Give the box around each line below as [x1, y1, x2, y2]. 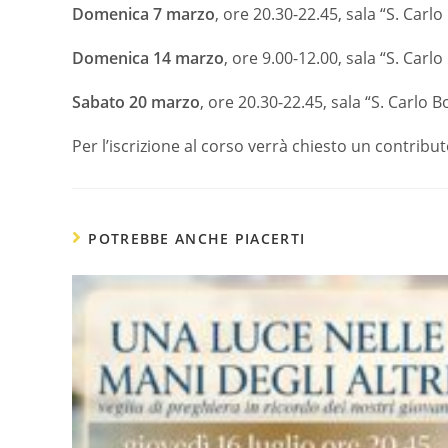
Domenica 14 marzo [72, 46, 224, 69]
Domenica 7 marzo [72, 2, 215, 25]
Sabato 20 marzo [72, 90, 200, 113]
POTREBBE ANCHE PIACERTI [88, 228, 306, 248]
